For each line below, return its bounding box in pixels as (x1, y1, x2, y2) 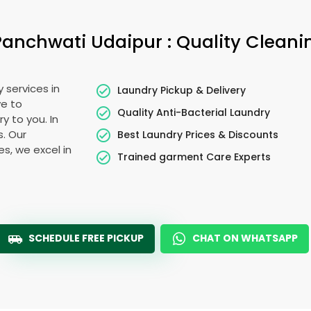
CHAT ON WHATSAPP (192, 231, 298, 245)
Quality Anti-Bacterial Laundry (117, 105, 271, 119)
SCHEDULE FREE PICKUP (28, 231, 144, 245)
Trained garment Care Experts (117, 149, 271, 164)
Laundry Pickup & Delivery (117, 83, 246, 97)
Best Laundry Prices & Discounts (117, 127, 279, 142)
